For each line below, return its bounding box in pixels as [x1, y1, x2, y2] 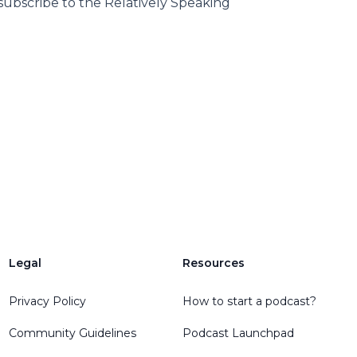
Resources [182, 256, 245, 270]
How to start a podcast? [182, 294, 317, 308]
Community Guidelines [8, 326, 136, 340]
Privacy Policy [8, 294, 86, 308]
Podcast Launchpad [182, 326, 295, 340]
